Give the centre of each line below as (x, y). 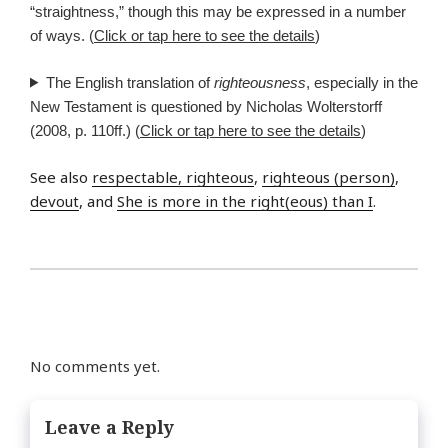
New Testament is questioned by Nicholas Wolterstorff (206, 106)
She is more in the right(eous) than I (245, 201)
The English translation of (129, 82)
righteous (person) (328, 177)
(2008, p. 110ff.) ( (85, 130)
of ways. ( (62, 36)
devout (54, 201)
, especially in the (361, 82)
